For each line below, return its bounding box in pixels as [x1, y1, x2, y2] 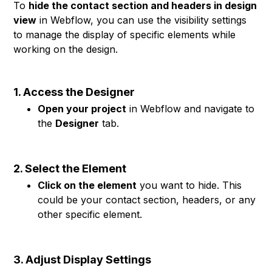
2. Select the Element [13, 162, 127, 175]
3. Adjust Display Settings [13, 253, 152, 266]
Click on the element [38, 179, 137, 191]
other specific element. [38, 208, 143, 220]
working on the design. [13, 43, 118, 55]
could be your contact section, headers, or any [38, 194, 256, 206]
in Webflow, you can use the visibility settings [36, 14, 247, 26]
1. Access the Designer [13, 86, 135, 98]
